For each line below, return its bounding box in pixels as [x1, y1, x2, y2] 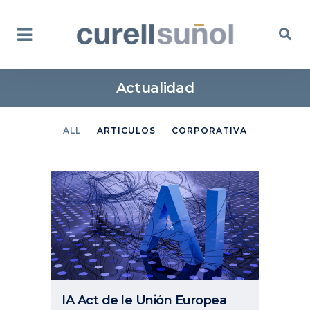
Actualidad [116, 80, 194, 96]
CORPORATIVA [172, 125, 247, 136]
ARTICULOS [97, 125, 156, 136]
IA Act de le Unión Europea [62, 292, 226, 308]
